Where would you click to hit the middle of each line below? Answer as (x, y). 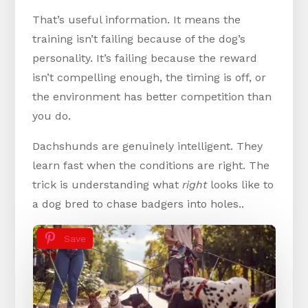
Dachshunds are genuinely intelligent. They (148, 146)
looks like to (241, 185)
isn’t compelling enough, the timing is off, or (150, 78)
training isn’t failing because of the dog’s (139, 39)
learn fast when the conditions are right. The (151, 166)
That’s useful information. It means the (137, 20)
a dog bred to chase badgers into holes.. (139, 204)
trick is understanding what (108, 185)
